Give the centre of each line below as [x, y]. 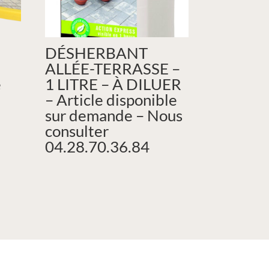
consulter [77, 131]
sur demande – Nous [114, 116]
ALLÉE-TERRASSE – [113, 69]
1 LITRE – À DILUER [113, 84]
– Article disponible [111, 100]
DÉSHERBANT [97, 53]
